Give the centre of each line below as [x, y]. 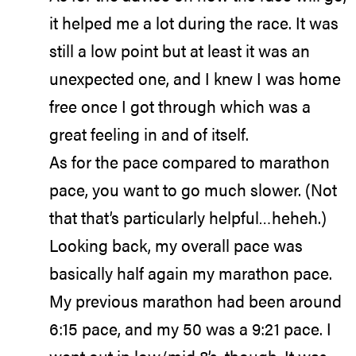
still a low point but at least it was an [180, 50]
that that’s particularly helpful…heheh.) [188, 217]
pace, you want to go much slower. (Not [193, 189]
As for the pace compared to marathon [190, 161]
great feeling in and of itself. [149, 133]
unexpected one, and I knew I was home [195, 77]
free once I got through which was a [180, 105]
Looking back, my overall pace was [176, 244]
